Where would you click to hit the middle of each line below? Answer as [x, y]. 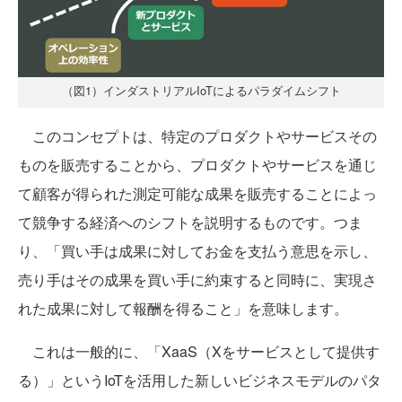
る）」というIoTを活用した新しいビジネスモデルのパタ [200, 380]
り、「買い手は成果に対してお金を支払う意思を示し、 [197, 251]
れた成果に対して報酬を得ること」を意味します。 [183, 309]
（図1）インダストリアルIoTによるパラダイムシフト [201, 91]
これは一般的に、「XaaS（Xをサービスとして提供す [199, 352]
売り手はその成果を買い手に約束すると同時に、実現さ [197, 280]
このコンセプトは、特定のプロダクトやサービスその [197, 136]
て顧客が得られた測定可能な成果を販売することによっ [197, 194]
